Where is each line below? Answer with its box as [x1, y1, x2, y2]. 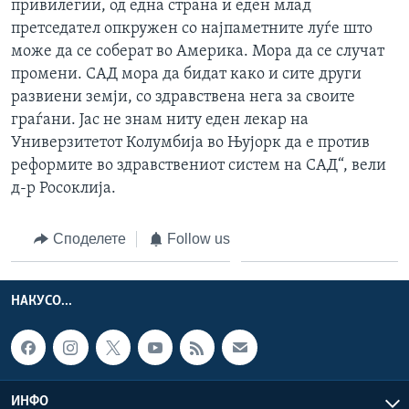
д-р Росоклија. [11, 179, 116, 197]
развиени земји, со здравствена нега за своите [11, 88, 355, 106]
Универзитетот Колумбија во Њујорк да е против [11, 133, 370, 152]
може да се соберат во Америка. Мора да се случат [11, 42, 384, 60]
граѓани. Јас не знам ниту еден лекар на [11, 110, 309, 129]
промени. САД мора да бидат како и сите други [11, 65, 362, 83]
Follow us [167, 230, 230, 246]
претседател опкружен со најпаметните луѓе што [11, 19, 372, 37]
